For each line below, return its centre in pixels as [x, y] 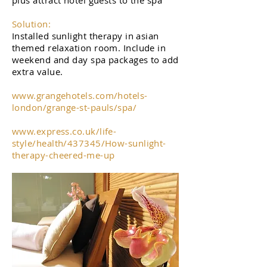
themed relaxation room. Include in [89, 48]
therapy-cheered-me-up [63, 155]
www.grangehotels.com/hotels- [80, 95]
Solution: [32, 24]
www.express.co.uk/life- [64, 131]
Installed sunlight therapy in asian [86, 36]
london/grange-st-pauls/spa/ [74, 107]
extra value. [38, 72]
